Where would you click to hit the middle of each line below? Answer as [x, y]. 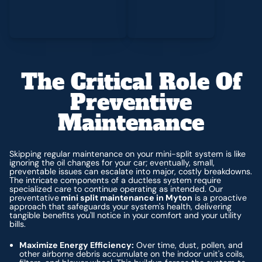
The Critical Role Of [131, 82]
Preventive [131, 103]
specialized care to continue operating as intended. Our [116, 189]
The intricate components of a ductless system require [116, 180]
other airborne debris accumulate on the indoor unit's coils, [132, 254]
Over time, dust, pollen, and [189, 245]
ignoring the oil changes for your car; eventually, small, [112, 163]
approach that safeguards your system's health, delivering [121, 207]
